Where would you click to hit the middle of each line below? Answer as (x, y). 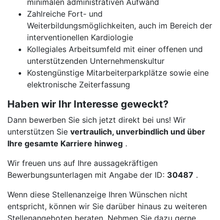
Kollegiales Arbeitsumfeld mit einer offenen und (115, 49)
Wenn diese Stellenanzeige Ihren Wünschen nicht (97, 194)
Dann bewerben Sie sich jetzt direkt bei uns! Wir (96, 120)
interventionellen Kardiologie (80, 37)
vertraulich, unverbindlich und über (138, 132)
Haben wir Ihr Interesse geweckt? (88, 104)
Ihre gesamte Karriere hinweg (65, 143)
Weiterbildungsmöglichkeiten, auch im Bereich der (120, 26)
